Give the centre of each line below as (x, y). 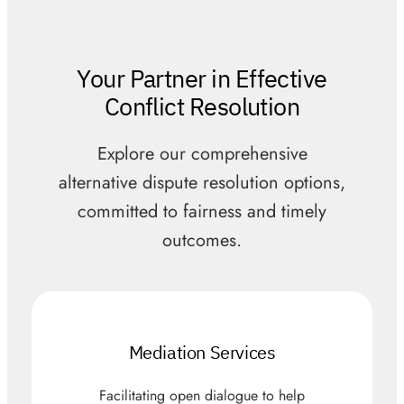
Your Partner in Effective (202, 78)
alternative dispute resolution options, (202, 183)
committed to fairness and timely (202, 212)
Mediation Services (202, 352)
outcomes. (202, 241)
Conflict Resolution (202, 106)
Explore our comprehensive (202, 154)
